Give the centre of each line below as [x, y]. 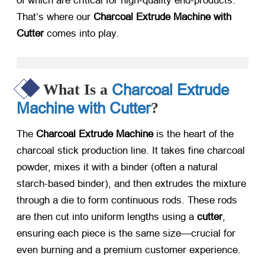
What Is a [77, 89]
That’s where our [55, 17]
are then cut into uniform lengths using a [107, 216]
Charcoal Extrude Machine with [162, 17]
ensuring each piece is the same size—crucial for [126, 233]
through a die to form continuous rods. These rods [127, 200]
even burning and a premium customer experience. [129, 250]
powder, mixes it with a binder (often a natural [117, 167]
